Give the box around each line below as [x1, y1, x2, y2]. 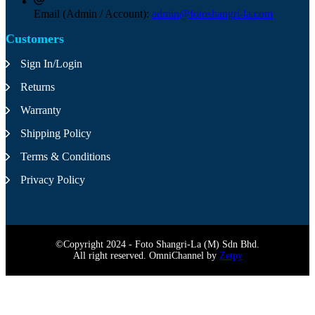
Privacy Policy [20, 174, 85, 186]
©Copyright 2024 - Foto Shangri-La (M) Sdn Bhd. [56, 239, 259, 250]
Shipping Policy [20, 127, 91, 140]
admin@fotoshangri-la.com [152, 8, 273, 20]
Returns [20, 81, 55, 94]
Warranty [20, 104, 61, 117]
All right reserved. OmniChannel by [72, 250, 219, 262]
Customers [6, 32, 64, 46]
